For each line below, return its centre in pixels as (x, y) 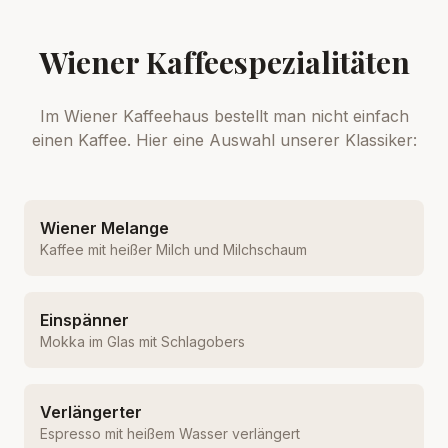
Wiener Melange (104, 228)
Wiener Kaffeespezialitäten (224, 62)
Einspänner (84, 320)
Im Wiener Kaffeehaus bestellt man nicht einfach (224, 116)
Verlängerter (91, 412)
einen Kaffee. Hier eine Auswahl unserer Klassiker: (224, 140)
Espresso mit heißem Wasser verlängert (170, 433)
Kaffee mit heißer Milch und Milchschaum (173, 249)
